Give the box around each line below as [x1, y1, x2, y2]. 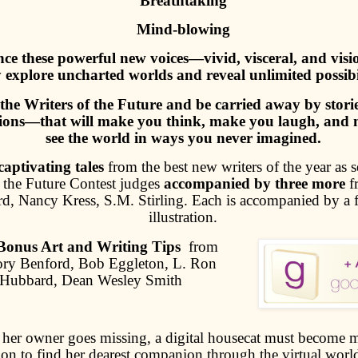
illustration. [149, 209, 217, 226]
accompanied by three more [164, 175, 345, 193]
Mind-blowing [136, 21, 230, 38]
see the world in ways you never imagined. [45, 129, 321, 146]
